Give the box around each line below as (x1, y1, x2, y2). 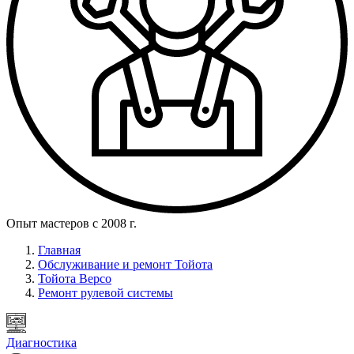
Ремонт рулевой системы (38, 286, 173, 300)
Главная (38, 243, 81, 258)
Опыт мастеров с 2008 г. (6, 217, 137, 231)
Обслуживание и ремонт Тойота (38, 258, 213, 272)
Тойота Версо (38, 272, 111, 286)
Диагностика (6, 336, 77, 350)
